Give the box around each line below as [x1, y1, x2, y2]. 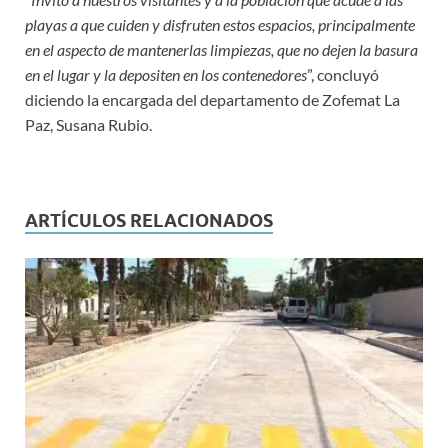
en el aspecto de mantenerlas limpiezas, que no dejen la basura [25, 40, 418, 59]
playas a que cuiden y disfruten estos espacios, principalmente [25, 15, 415, 34]
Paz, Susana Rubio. [25, 115, 152, 134]
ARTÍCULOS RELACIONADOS [25, 210, 273, 231]
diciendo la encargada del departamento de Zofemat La [25, 90, 400, 109]
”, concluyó [307, 65, 379, 84]
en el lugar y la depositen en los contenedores [25, 65, 307, 84]
